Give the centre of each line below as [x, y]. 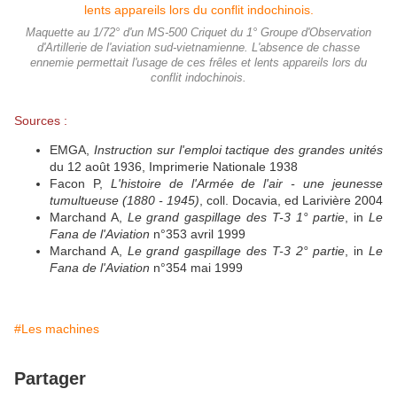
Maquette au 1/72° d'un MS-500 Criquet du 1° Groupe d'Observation [198, 32]
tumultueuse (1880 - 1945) [125, 200]
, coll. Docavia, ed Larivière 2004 [291, 200]
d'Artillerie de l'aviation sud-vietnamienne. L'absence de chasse [198, 47]
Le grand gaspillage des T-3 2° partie [236, 250]
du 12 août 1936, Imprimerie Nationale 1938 [174, 166]
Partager [50, 378]
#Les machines [57, 328]
